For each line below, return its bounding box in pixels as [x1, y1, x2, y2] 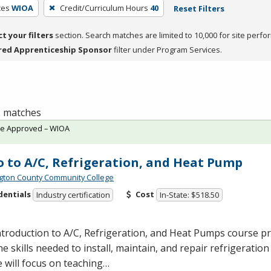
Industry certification [36, 189, 110, 201]
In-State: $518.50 [160, 189, 220, 201]
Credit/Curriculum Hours [59, 2, 148, 13]
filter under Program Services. [112, 44, 222, 55]
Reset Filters [173, 2, 224, 14]
